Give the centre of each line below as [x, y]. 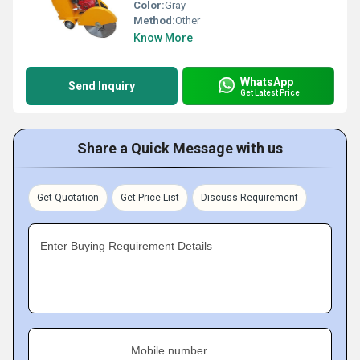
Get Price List [150, 198]
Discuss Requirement [250, 198]
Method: [154, 20]
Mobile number [169, 350]
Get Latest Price [270, 92]
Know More [163, 38]
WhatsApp [267, 82]
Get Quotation [68, 198]
